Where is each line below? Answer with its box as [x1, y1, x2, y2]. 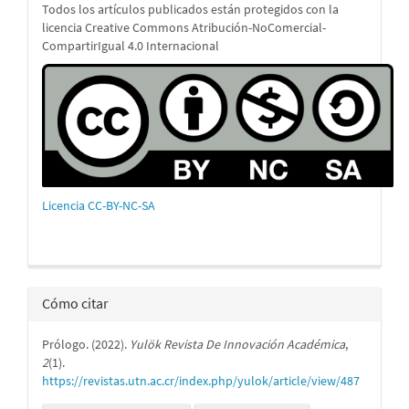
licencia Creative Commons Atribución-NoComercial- [42, 19, 326, 37]
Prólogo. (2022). [42, 336, 130, 353]
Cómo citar [42, 294, 109, 313]
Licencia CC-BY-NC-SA [42, 197, 155, 215]
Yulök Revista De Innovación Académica [130, 336, 345, 353]
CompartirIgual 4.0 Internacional [42, 37, 219, 55]
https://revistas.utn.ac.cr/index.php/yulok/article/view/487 [42, 372, 360, 390]
